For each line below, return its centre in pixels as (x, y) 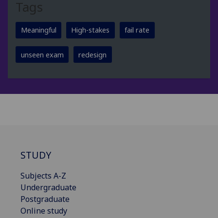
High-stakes (91, 30)
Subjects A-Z (43, 176)
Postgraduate (45, 199)
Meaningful (38, 30)
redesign (93, 54)
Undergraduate (48, 188)
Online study (44, 211)
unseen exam (42, 54)
